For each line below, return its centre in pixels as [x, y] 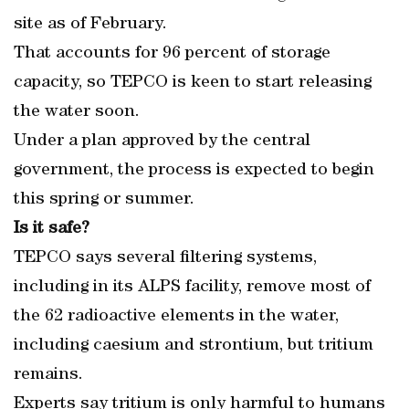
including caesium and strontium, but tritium [194, 346]
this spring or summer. [104, 200]
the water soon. [77, 112]
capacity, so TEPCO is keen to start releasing [193, 83]
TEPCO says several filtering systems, [165, 258]
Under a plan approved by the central [162, 142]
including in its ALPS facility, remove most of [192, 288]
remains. [48, 375]
